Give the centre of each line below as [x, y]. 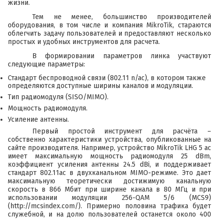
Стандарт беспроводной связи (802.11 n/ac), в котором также [107, 78]
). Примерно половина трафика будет [145, 206]
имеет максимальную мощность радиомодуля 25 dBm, [109, 156]
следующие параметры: [46, 64]
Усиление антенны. [38, 119]
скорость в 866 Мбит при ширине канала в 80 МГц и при [109, 189]
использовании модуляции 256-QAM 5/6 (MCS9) [109, 197]
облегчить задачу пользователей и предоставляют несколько [109, 33]
